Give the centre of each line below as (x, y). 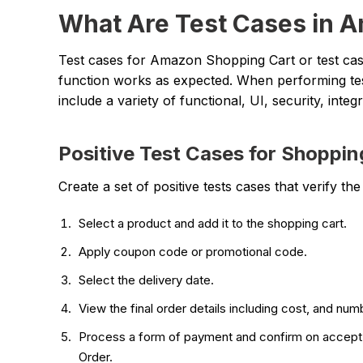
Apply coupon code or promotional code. (194, 251)
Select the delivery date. (146, 280)
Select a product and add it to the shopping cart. (213, 223)
